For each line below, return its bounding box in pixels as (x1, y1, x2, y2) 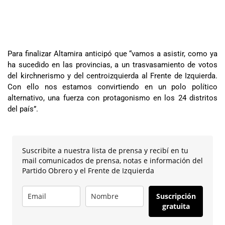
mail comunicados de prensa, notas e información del (22, 156, 203, 166)
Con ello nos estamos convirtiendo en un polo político (8, 82, 217, 91)
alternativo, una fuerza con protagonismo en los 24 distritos (8, 93, 217, 102)
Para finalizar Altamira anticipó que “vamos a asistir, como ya (8, 49, 217, 58)
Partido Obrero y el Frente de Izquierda (22, 166, 154, 176)
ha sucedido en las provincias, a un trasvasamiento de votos (8, 60, 217, 69)
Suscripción (156, 191, 196, 201)
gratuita (162, 201, 190, 211)
